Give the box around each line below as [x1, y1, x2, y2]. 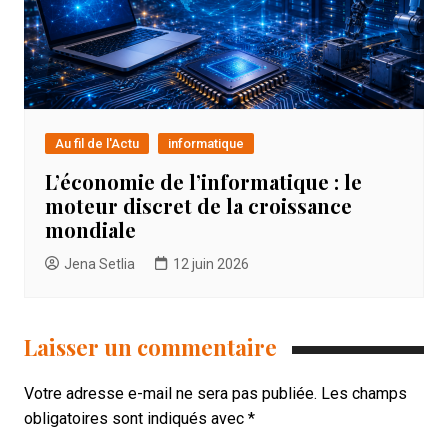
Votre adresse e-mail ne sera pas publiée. [23, 384, 317, 404]
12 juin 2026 [172, 256, 249, 273]
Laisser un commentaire [23, 332, 277, 363]
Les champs [320, 384, 407, 404]
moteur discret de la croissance [44, 192, 352, 220]
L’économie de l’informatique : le [44, 168, 362, 196]
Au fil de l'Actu [54, 136, 139, 152]
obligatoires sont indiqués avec [23, 409, 248, 429]
